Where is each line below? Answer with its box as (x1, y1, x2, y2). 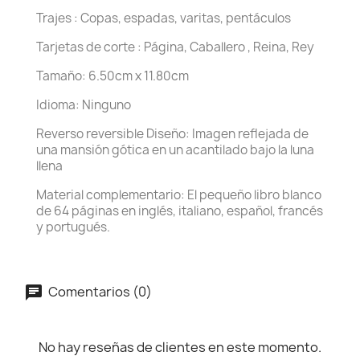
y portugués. (36, 219, 110, 235)
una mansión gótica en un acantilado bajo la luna (36, 141, 314, 158)
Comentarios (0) (46, 282, 152, 301)
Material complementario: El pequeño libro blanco (36, 186, 321, 203)
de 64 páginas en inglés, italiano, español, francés (36, 202, 323, 219)
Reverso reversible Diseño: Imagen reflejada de (36, 125, 309, 142)
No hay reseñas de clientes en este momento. (39, 338, 321, 356)
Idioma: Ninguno (36, 96, 131, 113)
